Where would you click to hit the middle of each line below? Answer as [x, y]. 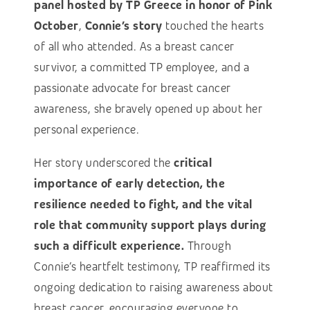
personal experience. [90, 129]
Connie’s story [124, 26]
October [56, 26]
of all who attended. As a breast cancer [134, 46]
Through [208, 246]
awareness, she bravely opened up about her [148, 109]
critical [193, 163]
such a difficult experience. [109, 246]
